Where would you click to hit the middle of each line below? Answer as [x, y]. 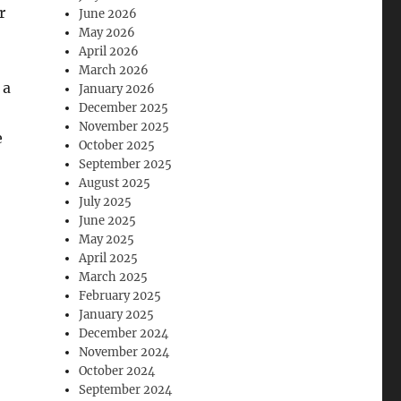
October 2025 [117, 146]
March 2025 [114, 277]
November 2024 [124, 353]
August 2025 [115, 183]
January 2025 [117, 315]
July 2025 [106, 202]
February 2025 [120, 296]
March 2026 [114, 71]
